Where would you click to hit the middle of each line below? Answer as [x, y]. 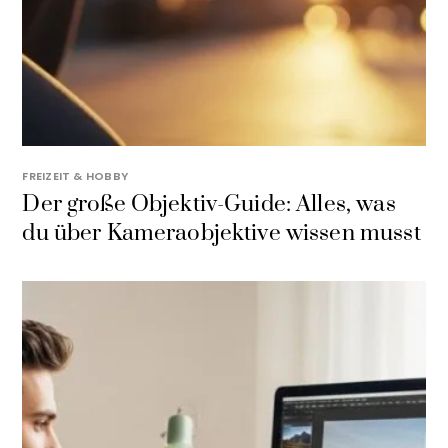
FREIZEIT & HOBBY [75, 175]
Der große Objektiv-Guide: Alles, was [209, 205]
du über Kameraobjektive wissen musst [221, 234]
